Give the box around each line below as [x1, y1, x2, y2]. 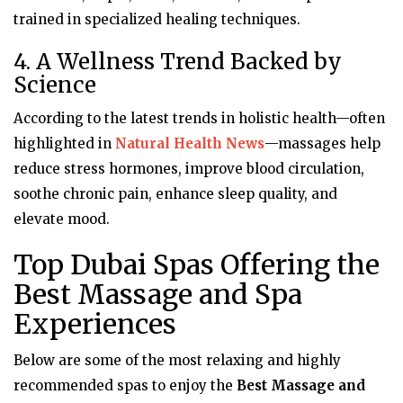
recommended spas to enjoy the [13, 376, 237, 394]
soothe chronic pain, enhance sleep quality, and [13, 184, 337, 202]
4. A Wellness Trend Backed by [13, 47, 342, 76]
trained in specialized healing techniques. [13, 10, 300, 28]
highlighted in [13, 134, 115, 152]
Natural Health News [115, 134, 264, 152]
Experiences [13, 306, 176, 341]
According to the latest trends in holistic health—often [13, 109, 385, 127]
